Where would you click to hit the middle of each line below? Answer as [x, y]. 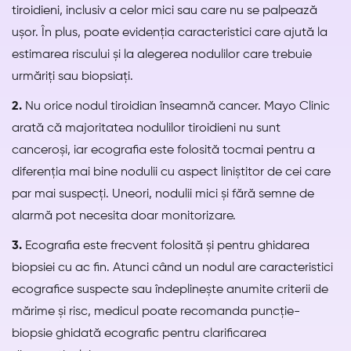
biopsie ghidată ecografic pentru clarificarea [139, 334]
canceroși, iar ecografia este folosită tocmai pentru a [163, 151]
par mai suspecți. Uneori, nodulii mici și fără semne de [163, 195]
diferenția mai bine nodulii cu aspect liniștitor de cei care [171, 173]
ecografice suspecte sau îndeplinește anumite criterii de [170, 290]
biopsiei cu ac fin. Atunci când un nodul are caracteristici [172, 268]
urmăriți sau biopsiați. [72, 77]
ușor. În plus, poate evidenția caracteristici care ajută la [170, 33]
